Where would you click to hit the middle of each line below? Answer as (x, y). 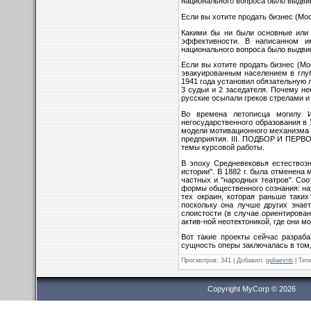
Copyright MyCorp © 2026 (252, 289)
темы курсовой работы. (223, 147)
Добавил (249, 260)
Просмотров (199, 260)
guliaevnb (279, 260)
